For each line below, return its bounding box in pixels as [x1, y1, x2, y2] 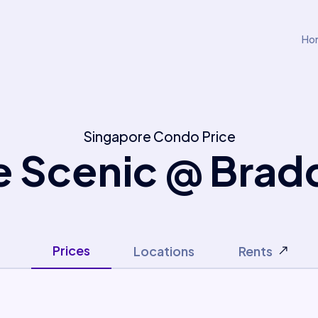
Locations [133, 243, 194, 259]
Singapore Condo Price [82, 128, 236, 145]
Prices [52, 242, 90, 258]
